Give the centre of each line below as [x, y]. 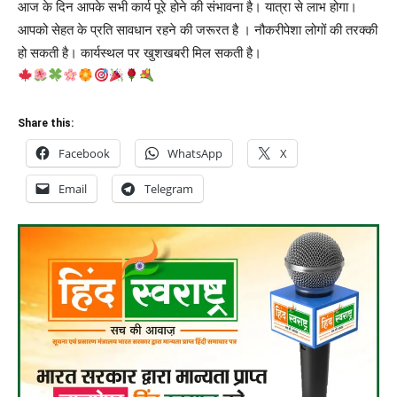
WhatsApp [195, 153]
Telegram [169, 188]
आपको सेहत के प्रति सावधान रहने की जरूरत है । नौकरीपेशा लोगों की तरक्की [198, 29]
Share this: [46, 123]
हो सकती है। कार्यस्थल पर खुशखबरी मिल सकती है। [140, 52]
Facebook [84, 153]
